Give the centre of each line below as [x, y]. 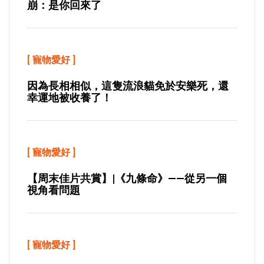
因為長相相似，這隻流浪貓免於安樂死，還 [128, 86]
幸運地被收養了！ [70, 98]
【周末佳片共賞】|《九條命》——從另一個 [127, 178]
